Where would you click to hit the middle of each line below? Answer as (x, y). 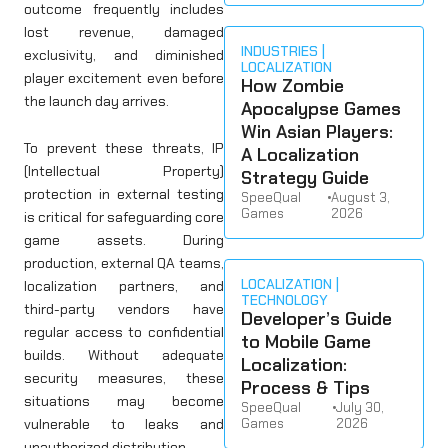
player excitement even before (124, 77)
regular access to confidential (124, 332)
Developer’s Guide (316, 319)
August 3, (360, 197)
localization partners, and (124, 286)
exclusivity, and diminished (124, 54)
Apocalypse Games (321, 109)
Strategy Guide (305, 178)
